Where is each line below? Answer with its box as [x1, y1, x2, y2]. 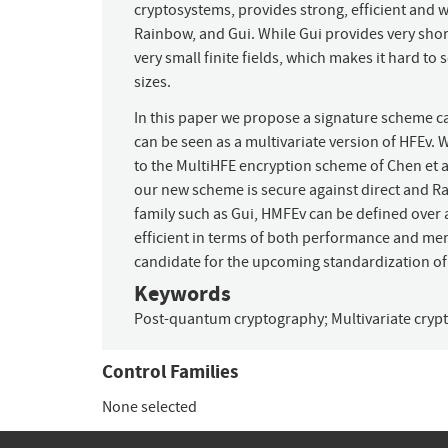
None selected [102, 397, 197, 418]
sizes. [134, 72, 171, 93]
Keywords [134, 278, 231, 310]
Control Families [102, 359, 238, 385]
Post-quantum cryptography [134, 309, 324, 330]
